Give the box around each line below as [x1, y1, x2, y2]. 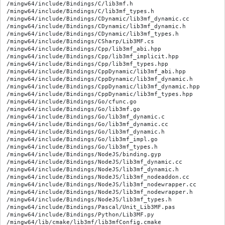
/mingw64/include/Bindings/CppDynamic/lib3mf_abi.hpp [7, 68, 186, 75]
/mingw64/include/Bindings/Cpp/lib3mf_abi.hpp [7, 46, 161, 52]
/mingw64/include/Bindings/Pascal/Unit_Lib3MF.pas [7, 204, 175, 210]
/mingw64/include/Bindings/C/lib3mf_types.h [7, 8, 154, 15]
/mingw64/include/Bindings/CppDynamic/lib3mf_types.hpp [7, 91, 193, 97]
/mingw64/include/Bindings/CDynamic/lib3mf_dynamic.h [7, 23, 186, 30]
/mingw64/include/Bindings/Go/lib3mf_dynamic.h [7, 129, 165, 135]
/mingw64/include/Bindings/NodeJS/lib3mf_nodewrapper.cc [7, 181, 196, 188]
